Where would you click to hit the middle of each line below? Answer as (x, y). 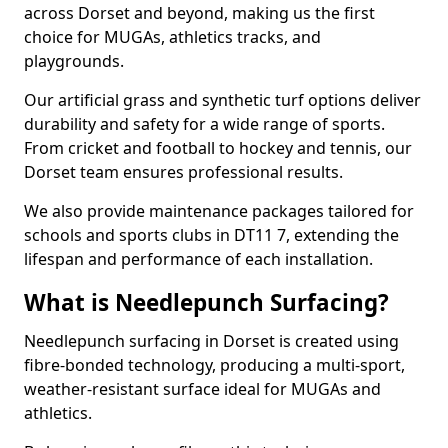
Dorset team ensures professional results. (183, 172)
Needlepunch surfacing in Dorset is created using (211, 341)
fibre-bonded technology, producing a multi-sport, (214, 365)
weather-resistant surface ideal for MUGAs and (202, 389)
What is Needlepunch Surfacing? (206, 302)
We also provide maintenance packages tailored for (219, 211)
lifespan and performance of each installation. (198, 259)
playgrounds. (74, 61)
